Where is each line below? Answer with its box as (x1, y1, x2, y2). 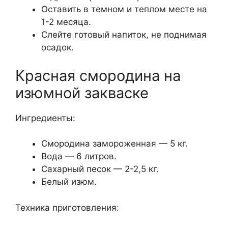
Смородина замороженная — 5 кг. (41, 138, 188, 149)
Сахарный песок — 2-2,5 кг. (41, 164, 159, 175)
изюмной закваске (15, 83, 149, 102)
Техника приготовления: (15, 202, 119, 213)
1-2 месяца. (41, 17, 91, 27)
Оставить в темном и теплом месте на (41, 4, 207, 15)
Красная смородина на (15, 66, 181, 84)
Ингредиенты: (15, 112, 75, 123)
